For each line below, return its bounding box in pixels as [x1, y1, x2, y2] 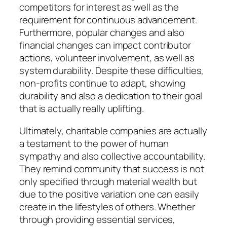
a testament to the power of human [19, 136, 169, 150]
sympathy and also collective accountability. [19, 149, 205, 163]
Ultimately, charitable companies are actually [19, 124, 207, 137]
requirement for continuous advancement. [19, 13, 198, 27]
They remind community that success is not [19, 162, 204, 175]
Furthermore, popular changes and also [19, 26, 185, 40]
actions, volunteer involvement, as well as [19, 51, 195, 65]
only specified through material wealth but [19, 174, 197, 188]
